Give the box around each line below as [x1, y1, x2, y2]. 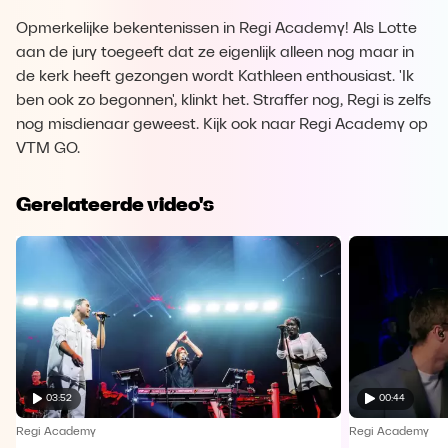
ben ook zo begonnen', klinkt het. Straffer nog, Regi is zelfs [16, 93, 431, 109]
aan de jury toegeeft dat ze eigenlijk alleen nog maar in [16, 45, 414, 61]
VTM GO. [16, 141, 80, 157]
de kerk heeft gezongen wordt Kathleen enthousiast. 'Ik [16, 69, 414, 85]
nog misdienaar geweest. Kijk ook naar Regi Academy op [16, 117, 428, 133]
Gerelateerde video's [16, 192, 214, 216]
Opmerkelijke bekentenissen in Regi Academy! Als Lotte [16, 21, 417, 37]
